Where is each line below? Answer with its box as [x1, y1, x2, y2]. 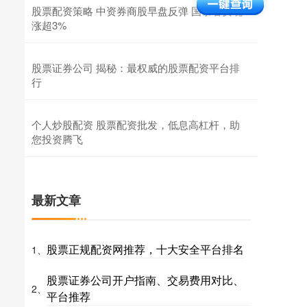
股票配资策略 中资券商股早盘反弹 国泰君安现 [32, 3, 243, 19]
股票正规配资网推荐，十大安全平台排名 [47, 241, 244, 258]
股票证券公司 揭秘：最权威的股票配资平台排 [32, 60, 240, 75]
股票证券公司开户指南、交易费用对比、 [47, 272, 244, 288]
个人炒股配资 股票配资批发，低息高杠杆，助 [32, 117, 240, 132]
